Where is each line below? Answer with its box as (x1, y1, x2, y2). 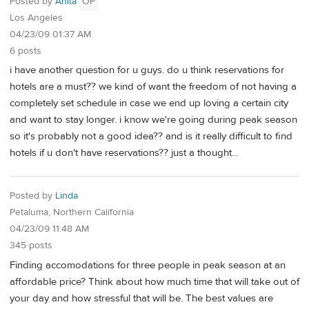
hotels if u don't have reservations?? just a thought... (10, 146, 238, 160)
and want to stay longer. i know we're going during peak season (10, 113, 297, 127)
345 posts (10, 239, 52, 252)
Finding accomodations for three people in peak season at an (10, 258, 286, 272)
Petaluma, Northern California (10, 206, 134, 219)
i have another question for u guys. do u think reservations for (10, 63, 284, 77)
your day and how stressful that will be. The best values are (10, 291, 273, 305)
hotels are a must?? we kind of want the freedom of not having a (10, 80, 297, 94)
